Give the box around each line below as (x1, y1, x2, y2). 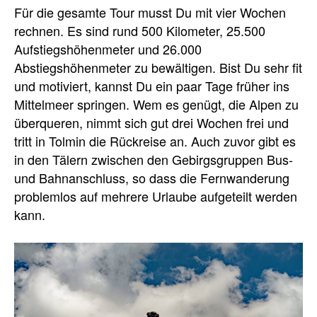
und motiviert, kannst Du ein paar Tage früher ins (14, 76, 289, 95)
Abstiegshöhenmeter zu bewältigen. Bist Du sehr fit (14, 58, 302, 76)
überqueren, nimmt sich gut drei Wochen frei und (14, 113, 289, 132)
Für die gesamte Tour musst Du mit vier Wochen (14, 3, 286, 21)
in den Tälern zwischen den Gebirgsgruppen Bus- (14, 150, 293, 168)
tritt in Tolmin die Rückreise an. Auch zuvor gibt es (14, 132, 296, 150)
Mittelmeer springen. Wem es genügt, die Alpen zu (14, 95, 299, 113)
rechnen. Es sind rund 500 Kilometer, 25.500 (14, 21, 265, 40)
